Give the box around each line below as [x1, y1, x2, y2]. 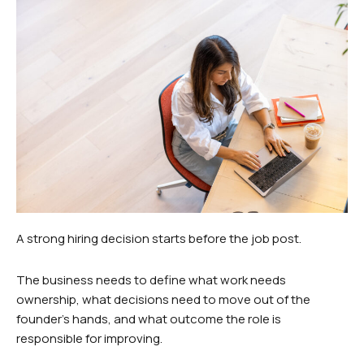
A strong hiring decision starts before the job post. [16, 230, 301, 248]
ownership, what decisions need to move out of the [16, 290, 310, 308]
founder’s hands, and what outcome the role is [16, 310, 281, 327]
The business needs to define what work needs [16, 271, 286, 288]
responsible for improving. [16, 329, 162, 347]
